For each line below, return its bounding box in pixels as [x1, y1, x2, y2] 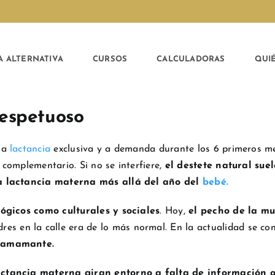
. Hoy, [160, 206, 189, 217]
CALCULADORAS [157, 55, 225, 63]
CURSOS [93, 55, 128, 63]
